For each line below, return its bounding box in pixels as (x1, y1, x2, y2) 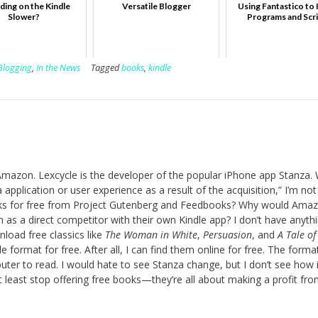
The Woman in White (105, 228, 197, 242)
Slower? (7, 11, 40, 23)
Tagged (91, 62, 122, 75)
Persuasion (203, 228, 252, 242)
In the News (36, 62, 81, 75)
